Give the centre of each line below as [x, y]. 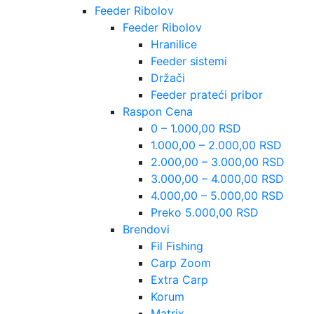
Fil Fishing [177, 246]
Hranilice [174, 44]
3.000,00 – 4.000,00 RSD [217, 179]
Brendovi [146, 229]
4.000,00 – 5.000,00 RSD [217, 196]
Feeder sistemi [189, 61]
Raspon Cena [158, 111]
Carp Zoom [181, 263]
